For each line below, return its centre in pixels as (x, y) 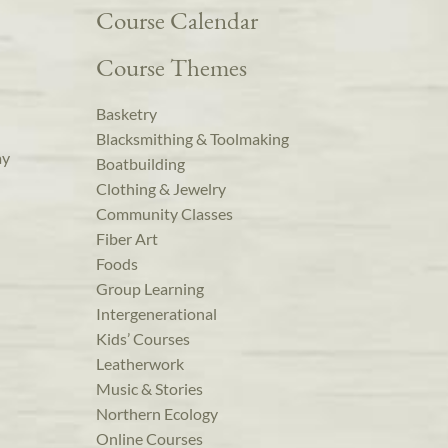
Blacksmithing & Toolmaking (192, 139)
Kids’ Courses (143, 339)
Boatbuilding (140, 164)
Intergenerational (156, 314)
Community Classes (164, 214)
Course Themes (171, 67)
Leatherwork (140, 364)
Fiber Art (127, 239)
